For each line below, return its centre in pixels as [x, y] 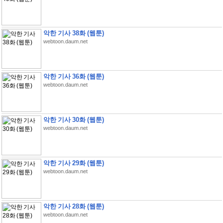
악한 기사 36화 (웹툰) [73, 76]
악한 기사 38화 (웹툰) [73, 33]
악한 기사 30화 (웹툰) [73, 120]
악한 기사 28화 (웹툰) [73, 206]
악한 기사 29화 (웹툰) [73, 163]
